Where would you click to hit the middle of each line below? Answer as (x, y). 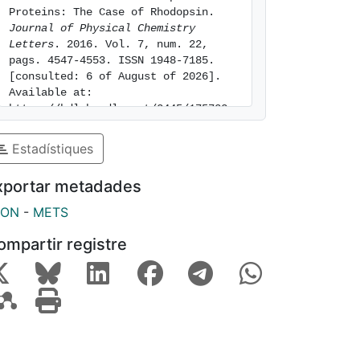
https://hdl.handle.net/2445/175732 (118, 108)
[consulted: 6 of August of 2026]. (115, 76)
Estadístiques (51, 148)
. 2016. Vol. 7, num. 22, (131, 44)
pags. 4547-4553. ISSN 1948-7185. (112, 60)
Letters (31, 44)
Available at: (51, 92)
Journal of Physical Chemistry (102, 28)
